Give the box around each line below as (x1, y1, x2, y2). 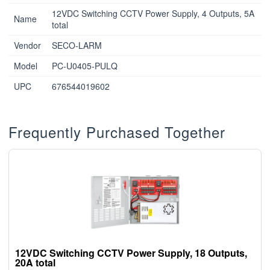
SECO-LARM (51, 39, 102, 52)
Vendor (13, 39, 41, 52)
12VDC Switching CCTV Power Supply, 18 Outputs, (15, 246, 247, 260)
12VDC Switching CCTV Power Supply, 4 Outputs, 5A (51, 7, 254, 20)
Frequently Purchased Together (8, 121, 226, 143)
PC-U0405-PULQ (51, 60, 118, 72)
